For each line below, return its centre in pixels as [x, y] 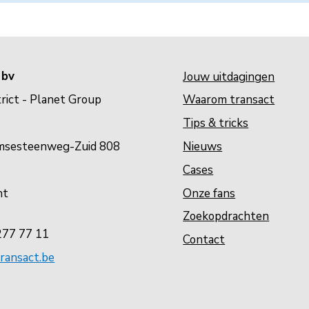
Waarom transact [229, 100]
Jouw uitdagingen [229, 77]
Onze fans [209, 193]
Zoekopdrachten [226, 217]
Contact [204, 240]
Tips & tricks [216, 123]
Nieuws [203, 146]
